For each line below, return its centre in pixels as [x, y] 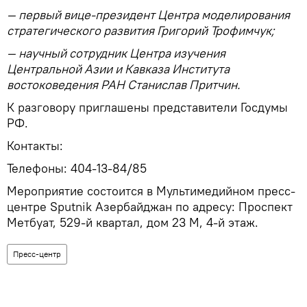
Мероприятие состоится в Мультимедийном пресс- [151, 191]
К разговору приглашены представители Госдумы [147, 108]
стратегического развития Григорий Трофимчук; [140, 31]
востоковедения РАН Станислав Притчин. [123, 85]
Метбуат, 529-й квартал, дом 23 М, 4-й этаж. [133, 223]
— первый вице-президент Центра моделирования [148, 15]
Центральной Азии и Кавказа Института [118, 69]
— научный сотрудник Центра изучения [116, 53]
